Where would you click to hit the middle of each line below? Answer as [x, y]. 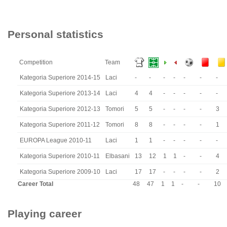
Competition [36, 62]
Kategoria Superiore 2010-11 [60, 156]
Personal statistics [55, 34]
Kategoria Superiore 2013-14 [60, 93]
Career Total [35, 184]
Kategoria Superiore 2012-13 [60, 109]
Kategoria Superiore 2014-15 [60, 78]
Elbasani [118, 156]
